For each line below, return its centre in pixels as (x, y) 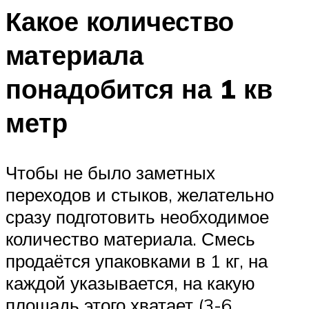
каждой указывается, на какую (130, 283)
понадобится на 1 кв (139, 89)
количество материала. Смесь (130, 239)
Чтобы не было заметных (110, 173)
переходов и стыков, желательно (140, 195)
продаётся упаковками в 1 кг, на (137, 261)
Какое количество (120, 21)
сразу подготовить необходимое (137, 217)
